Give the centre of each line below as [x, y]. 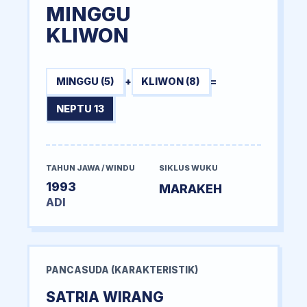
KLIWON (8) [171, 82]
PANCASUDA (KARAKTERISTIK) [122, 270]
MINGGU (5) [85, 82]
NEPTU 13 [80, 109]
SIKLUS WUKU [188, 168]
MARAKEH [191, 189]
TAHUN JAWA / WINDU [90, 168]
